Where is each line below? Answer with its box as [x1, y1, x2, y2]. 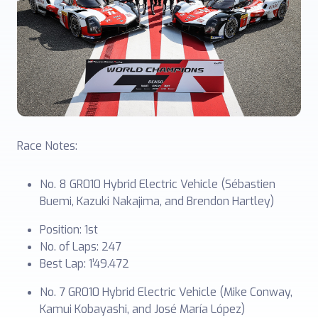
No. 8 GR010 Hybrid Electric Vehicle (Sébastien [40, 176, 275, 192]
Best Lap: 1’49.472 [40, 256, 129, 271]
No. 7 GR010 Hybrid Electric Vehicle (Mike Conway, [40, 284, 292, 300]
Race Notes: [17, 138, 77, 153]
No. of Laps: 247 [40, 238, 121, 254]
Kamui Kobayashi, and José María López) [40, 301, 245, 317]
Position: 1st [40, 221, 98, 237]
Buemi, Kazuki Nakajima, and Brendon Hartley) [40, 193, 274, 209]
